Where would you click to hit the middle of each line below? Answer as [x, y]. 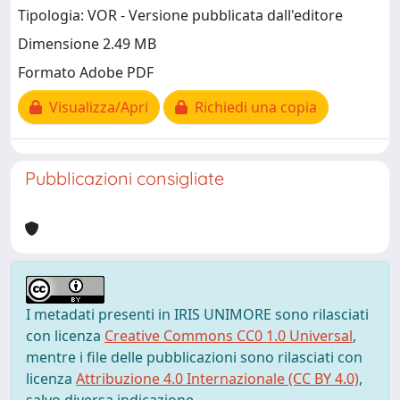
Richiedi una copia [252, 108]
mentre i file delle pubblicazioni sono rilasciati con [194, 357]
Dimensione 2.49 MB [87, 44]
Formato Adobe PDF [86, 73]
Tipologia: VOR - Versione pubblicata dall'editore [180, 16]
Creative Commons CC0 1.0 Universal [229, 336]
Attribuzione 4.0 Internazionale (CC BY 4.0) [217, 379]
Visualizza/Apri [95, 108]
